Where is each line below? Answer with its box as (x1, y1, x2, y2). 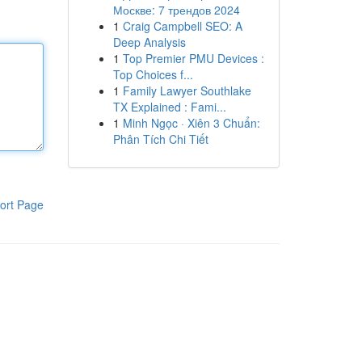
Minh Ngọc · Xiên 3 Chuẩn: (122, 115, 260, 131)
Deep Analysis (112, 34, 186, 50)
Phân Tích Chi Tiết (112, 131, 208, 147)
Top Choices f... (112, 66, 193, 82)
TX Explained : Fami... (112, 99, 226, 115)
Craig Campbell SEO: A (122, 18, 242, 34)
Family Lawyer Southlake (122, 82, 251, 99)
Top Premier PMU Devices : (122, 50, 264, 66)
